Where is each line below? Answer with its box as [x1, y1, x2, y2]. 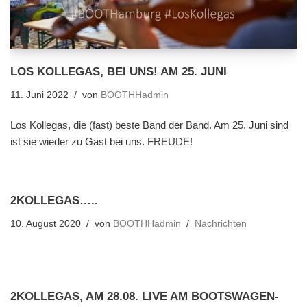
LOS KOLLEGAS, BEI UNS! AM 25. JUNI [10, 64, 227, 77]
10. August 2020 [10, 218, 81, 229]
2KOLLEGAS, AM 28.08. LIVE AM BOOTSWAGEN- [10, 289, 279, 302]
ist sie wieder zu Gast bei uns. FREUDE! [10, 135, 193, 147]
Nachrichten [195, 218, 247, 229]
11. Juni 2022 [10, 89, 69, 100]
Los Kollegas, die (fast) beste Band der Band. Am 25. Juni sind [10, 119, 288, 131]
